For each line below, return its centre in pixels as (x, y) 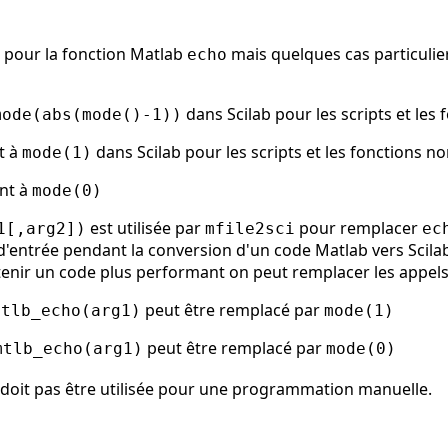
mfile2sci (250, 228)
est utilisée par (145, 227)
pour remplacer (358, 227)
